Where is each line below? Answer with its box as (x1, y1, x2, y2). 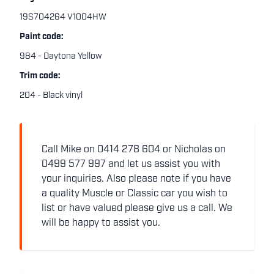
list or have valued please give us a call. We (42, 204, 232, 213)
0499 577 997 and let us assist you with (42, 160, 220, 169)
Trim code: (20, 72, 61, 81)
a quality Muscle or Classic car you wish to (42, 189, 228, 199)
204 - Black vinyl (20, 91, 83, 100)
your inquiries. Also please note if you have (42, 174, 231, 184)
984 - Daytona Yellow (20, 52, 102, 61)
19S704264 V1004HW (20, 13, 106, 22)
